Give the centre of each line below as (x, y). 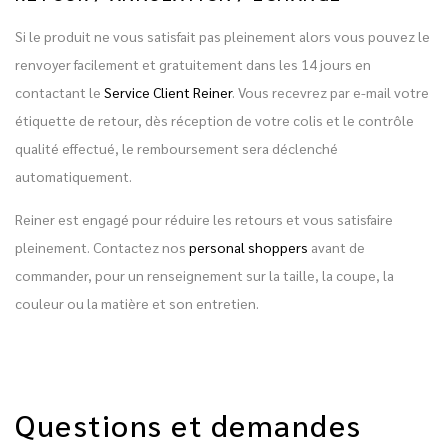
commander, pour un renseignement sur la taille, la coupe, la (204, 274)
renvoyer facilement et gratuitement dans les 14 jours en (193, 63)
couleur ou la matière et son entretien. (137, 302)
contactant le (59, 91)
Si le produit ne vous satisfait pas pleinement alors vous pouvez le (222, 35)
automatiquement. (73, 175)
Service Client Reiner (168, 91)
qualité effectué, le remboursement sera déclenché (176, 147)
